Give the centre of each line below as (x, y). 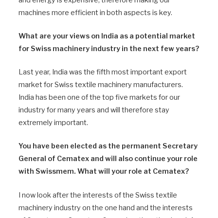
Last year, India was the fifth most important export (103, 72)
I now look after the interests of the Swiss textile (98, 195)
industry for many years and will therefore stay (94, 110)
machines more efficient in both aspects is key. (95, 12)
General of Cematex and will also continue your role (108, 159)
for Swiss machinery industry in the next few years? (109, 49)
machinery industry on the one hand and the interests (106, 208)
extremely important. (53, 123)
